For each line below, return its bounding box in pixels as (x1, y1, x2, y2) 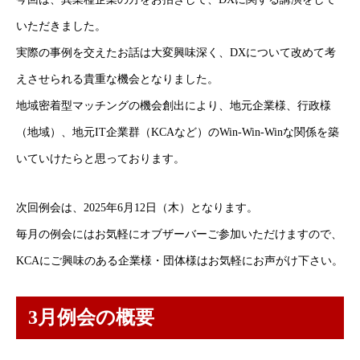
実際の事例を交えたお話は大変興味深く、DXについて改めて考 (16, 47, 336, 59)
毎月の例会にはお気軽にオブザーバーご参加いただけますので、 (16, 228, 342, 240)
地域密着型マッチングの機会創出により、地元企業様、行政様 (16, 100, 331, 112)
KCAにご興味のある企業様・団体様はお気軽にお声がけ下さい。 (16, 255, 343, 267)
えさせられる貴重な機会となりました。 (16, 73, 219, 85)
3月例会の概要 (28, 307, 154, 328)
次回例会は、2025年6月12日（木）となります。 (16, 202, 258, 214)
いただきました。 (16, 20, 106, 32)
